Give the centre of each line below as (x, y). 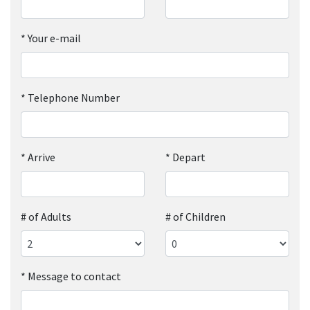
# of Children (195, 216)
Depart (189, 157)
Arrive (42, 157)
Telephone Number (74, 97)
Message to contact (74, 276)
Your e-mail (54, 38)
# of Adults (46, 216)
